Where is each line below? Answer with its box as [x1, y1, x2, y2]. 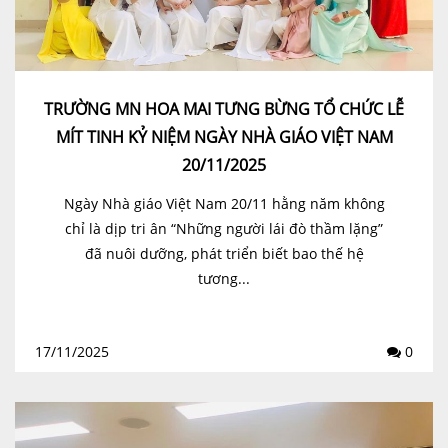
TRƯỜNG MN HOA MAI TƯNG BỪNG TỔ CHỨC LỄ [44, 98, 404, 121]
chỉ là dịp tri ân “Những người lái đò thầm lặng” [65, 219, 383, 239]
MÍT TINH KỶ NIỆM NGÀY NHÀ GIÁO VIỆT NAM [55, 126, 393, 149]
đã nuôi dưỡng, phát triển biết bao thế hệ [84, 244, 364, 264]
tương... [198, 269, 250, 289]
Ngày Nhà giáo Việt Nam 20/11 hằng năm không [63, 194, 385, 214]
